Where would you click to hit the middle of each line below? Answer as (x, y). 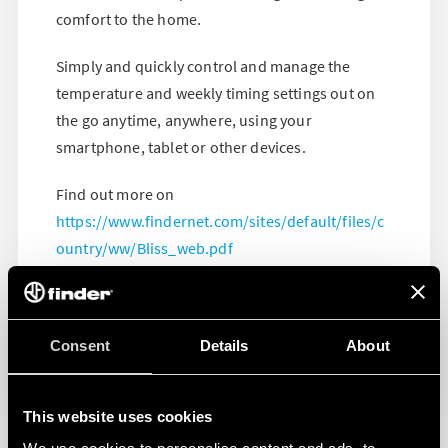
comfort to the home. (129, 18)
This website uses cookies (118, 416)
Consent (80, 345)
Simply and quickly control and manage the (203, 65)
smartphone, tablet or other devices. (181, 146)
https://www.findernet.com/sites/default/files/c (220, 220)
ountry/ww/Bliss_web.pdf (144, 247)
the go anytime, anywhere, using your (184, 119)
